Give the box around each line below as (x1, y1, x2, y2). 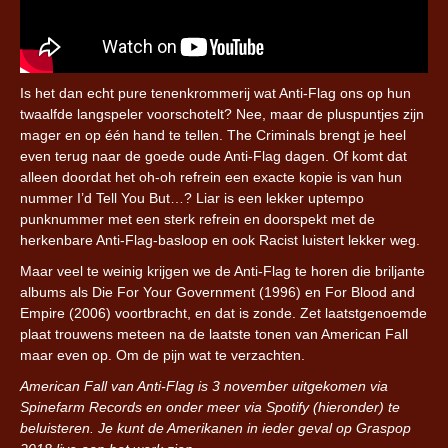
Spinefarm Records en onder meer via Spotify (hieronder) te (20, 398, 400, 415)
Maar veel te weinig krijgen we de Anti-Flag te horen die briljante (20, 262, 425, 279)
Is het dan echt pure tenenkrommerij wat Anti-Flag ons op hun (20, 84, 411, 101)
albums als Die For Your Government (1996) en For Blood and (20, 283, 415, 300)
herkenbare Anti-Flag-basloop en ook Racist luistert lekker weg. (20, 231, 420, 248)
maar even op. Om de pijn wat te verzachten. (20, 346, 305, 363)
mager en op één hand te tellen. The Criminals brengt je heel (20, 126, 406, 143)
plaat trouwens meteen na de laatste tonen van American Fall (20, 325, 408, 342)
